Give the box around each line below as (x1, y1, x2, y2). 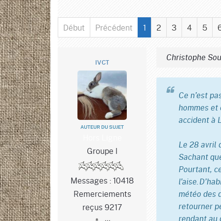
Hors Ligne (82, 132, 122, 143)
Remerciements (73, 187, 131, 199)
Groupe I (87, 145, 117, 156)
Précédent (95, 22, 133, 33)
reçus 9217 (82, 201, 122, 213)
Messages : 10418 (71, 174, 134, 186)
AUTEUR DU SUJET (80, 125, 124, 130)
